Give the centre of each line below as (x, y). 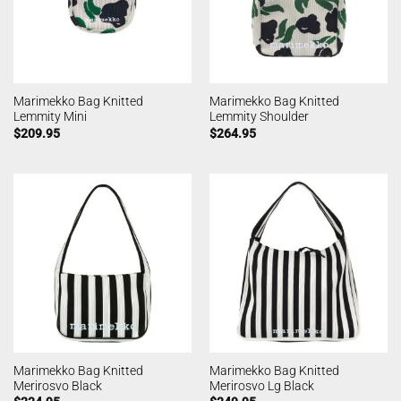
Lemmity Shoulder (259, 117)
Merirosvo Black (57, 386)
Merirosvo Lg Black (261, 386)
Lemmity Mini (50, 117)
